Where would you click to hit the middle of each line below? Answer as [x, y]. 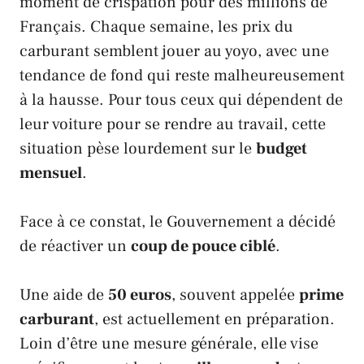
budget [282, 148]
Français [50, 26]
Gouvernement [219, 221]
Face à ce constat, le [93, 221]
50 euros [140, 295]
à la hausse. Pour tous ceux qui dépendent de [181, 100]
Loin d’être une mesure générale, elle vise [169, 343]
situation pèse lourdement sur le [138, 148]
